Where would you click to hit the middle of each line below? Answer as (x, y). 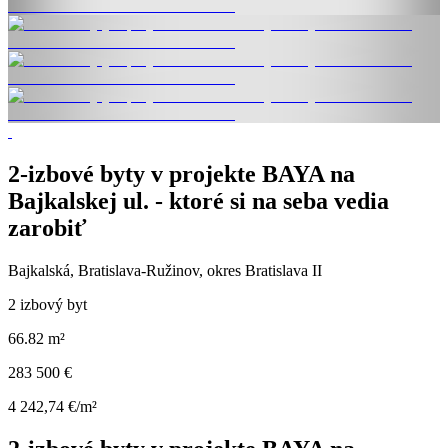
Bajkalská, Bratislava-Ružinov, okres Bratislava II (165, 271)
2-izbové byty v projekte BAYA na (181, 174)
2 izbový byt (47, 305)
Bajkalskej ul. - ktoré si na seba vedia (198, 201)
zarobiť (47, 228)
